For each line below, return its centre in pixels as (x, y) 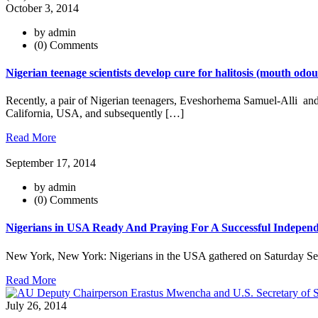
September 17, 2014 (51, 163)
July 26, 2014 (36, 305)
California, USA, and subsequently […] (95, 114)
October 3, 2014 (42, 8)
